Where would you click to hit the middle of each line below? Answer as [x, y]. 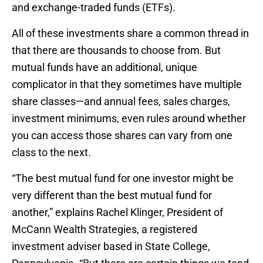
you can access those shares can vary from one [122, 135]
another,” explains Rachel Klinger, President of [117, 212]
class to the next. [51, 152]
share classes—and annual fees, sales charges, [121, 101]
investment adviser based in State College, [111, 246]
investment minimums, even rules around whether [129, 118]
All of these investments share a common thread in [130, 33]
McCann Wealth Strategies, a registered [104, 229]
